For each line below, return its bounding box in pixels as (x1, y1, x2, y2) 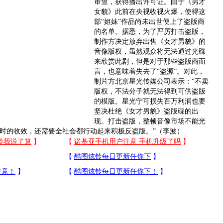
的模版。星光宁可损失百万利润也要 (94, 98, 206, 105)
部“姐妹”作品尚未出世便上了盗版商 (94, 18, 205, 25)
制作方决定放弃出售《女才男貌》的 (94, 38, 206, 45)
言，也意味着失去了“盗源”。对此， (94, 68, 205, 75)
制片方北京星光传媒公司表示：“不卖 (94, 78, 209, 85)
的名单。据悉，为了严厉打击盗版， (94, 28, 206, 35)
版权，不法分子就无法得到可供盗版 (94, 88, 206, 95)
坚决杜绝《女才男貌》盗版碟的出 (94, 108, 199, 115)
